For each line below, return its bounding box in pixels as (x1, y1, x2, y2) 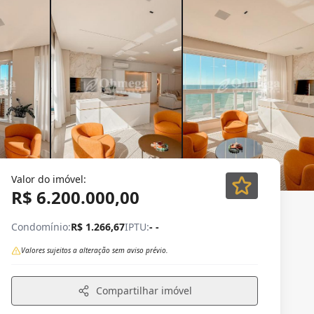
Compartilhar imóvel (95, 284, 192, 297)
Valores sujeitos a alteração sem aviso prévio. (21, 245, 168, 255)
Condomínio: (11, 220, 71, 233)
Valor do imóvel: (11, 172, 86, 186)
